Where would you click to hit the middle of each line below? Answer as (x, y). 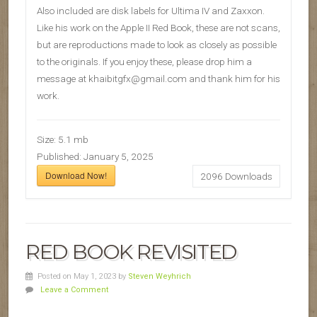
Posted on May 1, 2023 (77, 277)
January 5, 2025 (119, 157)
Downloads (248, 177)
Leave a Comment (74, 290)
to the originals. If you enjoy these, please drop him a (144, 62)
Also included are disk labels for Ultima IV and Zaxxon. (151, 11)
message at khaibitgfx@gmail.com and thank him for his (158, 79)
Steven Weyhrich (159, 277)
